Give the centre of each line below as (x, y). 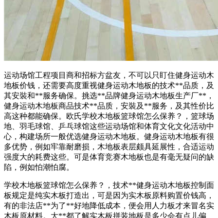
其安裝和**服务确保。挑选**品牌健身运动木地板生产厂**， (109, 96)
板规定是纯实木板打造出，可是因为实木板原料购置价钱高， (109, 196)
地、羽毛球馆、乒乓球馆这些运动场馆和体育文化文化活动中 (109, 127)
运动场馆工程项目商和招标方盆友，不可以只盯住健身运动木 (109, 75)
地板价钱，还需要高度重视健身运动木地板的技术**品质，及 (109, 86)
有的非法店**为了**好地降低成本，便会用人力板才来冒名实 (109, 206)
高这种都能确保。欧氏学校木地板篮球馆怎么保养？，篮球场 (109, 116)
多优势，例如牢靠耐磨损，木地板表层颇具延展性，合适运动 (109, 147)
